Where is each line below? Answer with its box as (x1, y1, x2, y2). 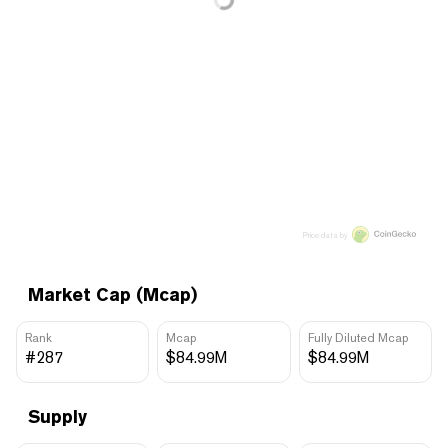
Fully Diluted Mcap (307, 330, 408, 345)
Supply (28, 405, 87, 427)
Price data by (303, 229, 348, 240)
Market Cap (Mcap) (28, 283, 197, 305)
